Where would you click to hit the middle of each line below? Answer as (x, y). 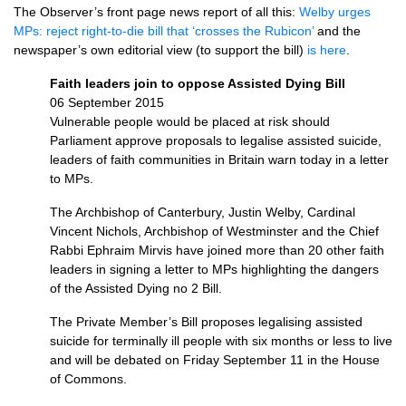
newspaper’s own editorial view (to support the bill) (160, 50)
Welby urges (335, 12)
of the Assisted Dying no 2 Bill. (136, 288)
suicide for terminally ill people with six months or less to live (221, 341)
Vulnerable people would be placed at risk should (190, 121)
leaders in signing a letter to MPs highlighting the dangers (214, 269)
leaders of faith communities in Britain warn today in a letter (219, 159)
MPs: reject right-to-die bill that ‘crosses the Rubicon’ (164, 31)
